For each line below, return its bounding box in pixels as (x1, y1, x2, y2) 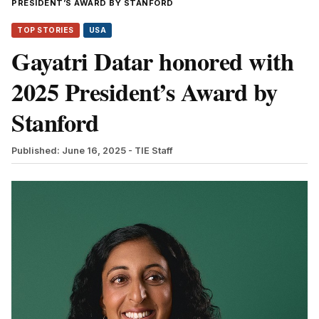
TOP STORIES (17, 25, 74, 35)
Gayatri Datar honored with (11, 43, 293, 79)
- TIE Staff (128, 145, 173, 156)
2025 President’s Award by (11, 73, 278, 110)
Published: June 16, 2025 (11, 145, 126, 156)
